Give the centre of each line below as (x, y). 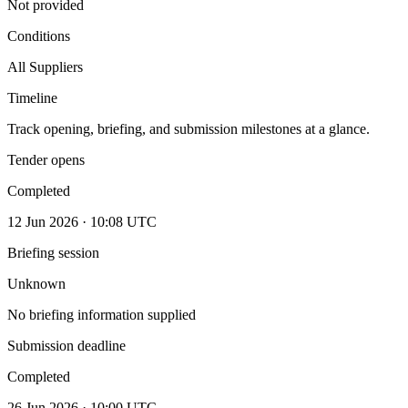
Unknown (36, 283)
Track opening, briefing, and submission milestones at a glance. (189, 128)
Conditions (39, 36)
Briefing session (53, 252)
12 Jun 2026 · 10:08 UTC (82, 221)
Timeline (32, 97)
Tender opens (46, 159)
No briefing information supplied (102, 314)
